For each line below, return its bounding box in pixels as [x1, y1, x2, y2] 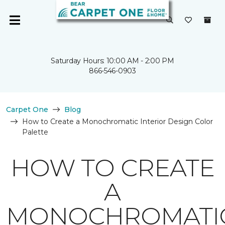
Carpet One [6, 105, 48, 114]
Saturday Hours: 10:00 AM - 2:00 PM [51, 56, 174, 65]
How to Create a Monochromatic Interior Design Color [22, 117, 213, 126]
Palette [22, 128, 48, 137]
